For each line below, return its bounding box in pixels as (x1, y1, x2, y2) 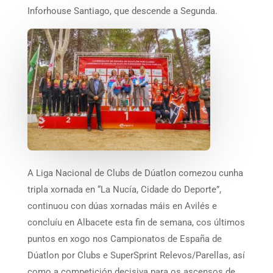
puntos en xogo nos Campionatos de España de (27, 233, 222, 244)
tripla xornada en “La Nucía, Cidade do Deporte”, (27, 183, 221, 195)
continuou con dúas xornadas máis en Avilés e (27, 200, 217, 211)
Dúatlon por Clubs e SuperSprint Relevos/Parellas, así (27, 249, 245, 261)
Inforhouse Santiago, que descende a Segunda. (27, 5, 218, 16)
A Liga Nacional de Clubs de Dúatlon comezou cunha (27, 167, 243, 179)
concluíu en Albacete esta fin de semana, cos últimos (27, 216, 245, 228)
